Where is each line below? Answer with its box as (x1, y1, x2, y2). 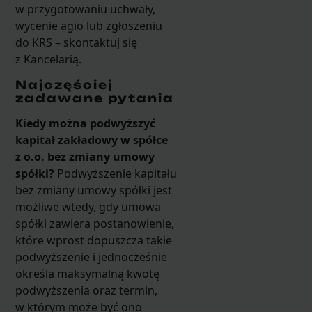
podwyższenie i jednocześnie (15, 249, 167, 265)
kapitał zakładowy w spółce (15, 132, 168, 148)
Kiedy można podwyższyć (15, 115, 155, 131)
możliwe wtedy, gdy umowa (15, 198, 161, 214)
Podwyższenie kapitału (54, 165, 177, 181)
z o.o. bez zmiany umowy (15, 148, 155, 164)
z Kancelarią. (15, 51, 81, 67)
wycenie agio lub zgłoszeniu (15, 17, 162, 33)
